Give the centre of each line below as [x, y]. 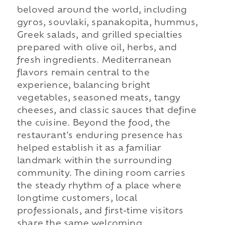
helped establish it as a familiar [89, 149]
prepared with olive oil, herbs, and [97, 48]
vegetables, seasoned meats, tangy [99, 99]
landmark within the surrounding [94, 161]
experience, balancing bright [84, 86]
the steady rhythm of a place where [99, 187]
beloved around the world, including [102, 11]
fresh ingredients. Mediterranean [94, 61]
